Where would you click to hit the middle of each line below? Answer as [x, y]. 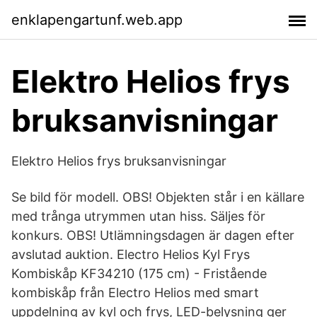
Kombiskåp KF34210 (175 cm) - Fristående [139, 273]
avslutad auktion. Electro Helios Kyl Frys [131, 254]
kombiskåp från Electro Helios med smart [135, 293]
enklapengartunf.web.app [97, 19]
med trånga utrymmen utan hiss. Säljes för [138, 216]
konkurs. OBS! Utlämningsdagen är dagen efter [153, 235]
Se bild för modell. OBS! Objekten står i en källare [158, 197]
